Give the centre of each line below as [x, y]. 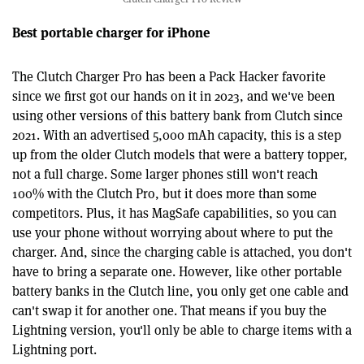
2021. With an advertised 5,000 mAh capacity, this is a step [177, 136]
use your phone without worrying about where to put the [173, 233]
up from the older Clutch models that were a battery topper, [180, 155]
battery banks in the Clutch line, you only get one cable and [180, 292]
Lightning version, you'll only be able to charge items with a [182, 331]
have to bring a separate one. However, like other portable [177, 272]
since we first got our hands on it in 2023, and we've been [173, 97]
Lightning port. [54, 350]
